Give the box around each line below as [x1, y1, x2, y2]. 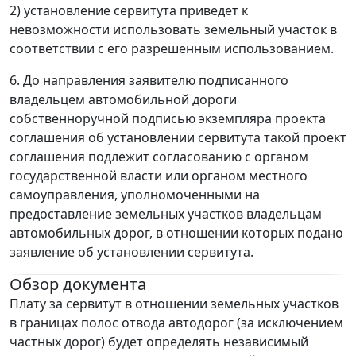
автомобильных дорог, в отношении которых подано [10, 224, 343, 242]
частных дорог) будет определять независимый [10, 333, 308, 351]
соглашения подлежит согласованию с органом [10, 148, 308, 166]
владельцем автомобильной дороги [10, 91, 237, 109]
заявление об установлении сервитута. [10, 243, 253, 261]
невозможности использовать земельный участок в [10, 21, 337, 39]
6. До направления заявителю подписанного [10, 72, 288, 90]
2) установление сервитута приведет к [10, 2, 248, 20]
